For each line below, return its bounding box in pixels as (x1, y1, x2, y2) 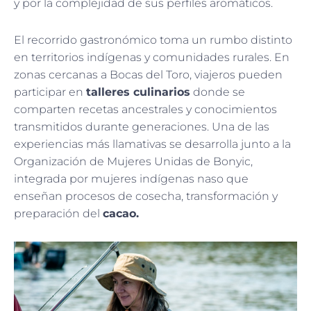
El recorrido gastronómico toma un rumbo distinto (14, 33, 292, 47)
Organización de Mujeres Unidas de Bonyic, (14, 154, 253, 168)
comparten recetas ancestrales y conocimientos (14, 102, 277, 116)
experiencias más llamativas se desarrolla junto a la (14, 137, 291, 151)
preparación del (14, 206, 103, 220)
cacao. (103, 206, 139, 220)
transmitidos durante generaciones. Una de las (14, 119, 269, 133)
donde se (190, 85, 245, 99)
